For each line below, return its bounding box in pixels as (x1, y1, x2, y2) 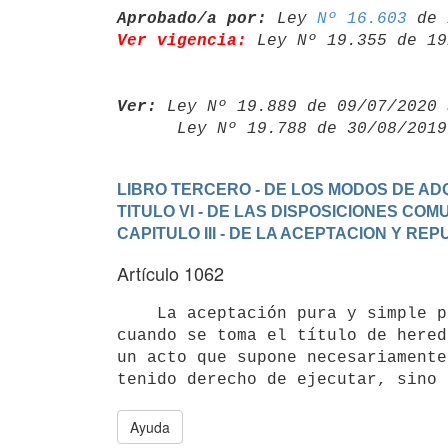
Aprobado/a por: (117, 9, 267, 28)
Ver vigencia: (117, 31, 247, 50)
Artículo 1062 (117, 260, 224, 286)
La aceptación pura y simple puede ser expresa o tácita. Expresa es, (117, 304, 157, 323)
